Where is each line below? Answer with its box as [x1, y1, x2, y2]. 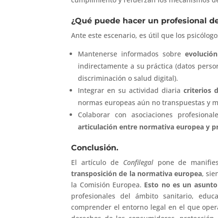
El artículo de [71, 158, 123, 167]
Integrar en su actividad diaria [78, 86, 184, 95]
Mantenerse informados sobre [78, 49, 185, 59]
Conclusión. [71, 143, 119, 153]
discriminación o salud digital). [78, 73, 179, 83]
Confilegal [123, 158, 153, 167]
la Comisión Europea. [71, 180, 145, 190]
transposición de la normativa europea [71, 169, 202, 179]
